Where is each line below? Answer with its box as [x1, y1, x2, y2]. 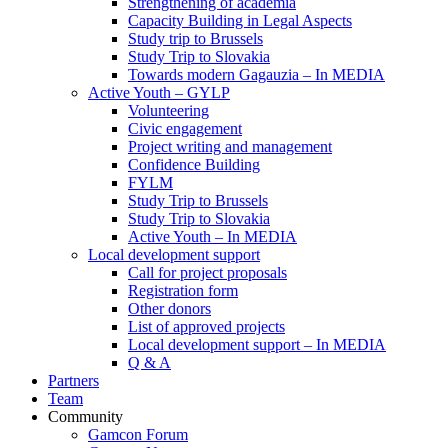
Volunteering [128, 102, 209, 119]
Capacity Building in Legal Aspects [128, 12, 352, 29]
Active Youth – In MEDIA [128, 228, 297, 245]
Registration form [128, 282, 238, 299]
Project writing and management [128, 138, 332, 155]
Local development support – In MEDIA [128, 336, 386, 353]
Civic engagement [128, 120, 242, 137]
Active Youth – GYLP [88, 84, 230, 101]
